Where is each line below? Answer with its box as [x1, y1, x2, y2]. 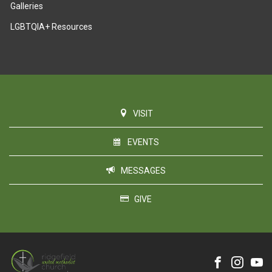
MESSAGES [120, 166, 166, 176]
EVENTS [127, 137, 159, 148]
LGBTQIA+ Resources [10, 22, 93, 32]
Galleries [10, 1, 44, 12]
